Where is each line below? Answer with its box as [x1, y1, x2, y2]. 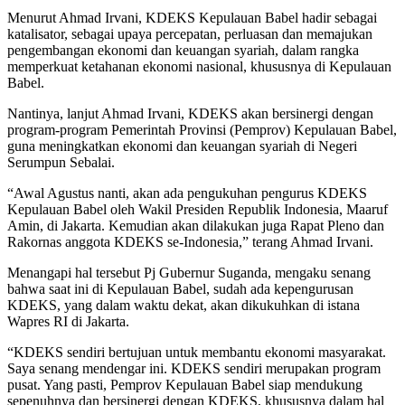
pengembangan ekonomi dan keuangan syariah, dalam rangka [7, 42, 359, 58]
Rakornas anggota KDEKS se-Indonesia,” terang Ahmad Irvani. [7, 233, 373, 250]
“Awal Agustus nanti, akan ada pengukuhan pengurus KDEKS [7, 184, 367, 201]
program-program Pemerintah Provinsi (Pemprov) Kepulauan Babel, [7, 121, 397, 137]
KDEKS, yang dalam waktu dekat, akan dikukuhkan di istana [7, 297, 360, 313]
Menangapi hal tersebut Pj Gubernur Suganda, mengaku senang [7, 264, 371, 280]
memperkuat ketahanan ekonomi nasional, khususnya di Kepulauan [7, 58, 391, 74]
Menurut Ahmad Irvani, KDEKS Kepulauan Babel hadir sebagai [7, 9, 377, 25]
